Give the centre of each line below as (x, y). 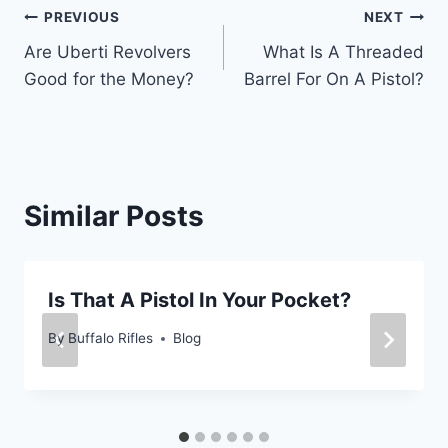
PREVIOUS (82, 17)
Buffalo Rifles (111, 338)
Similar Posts (114, 215)
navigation (94, 65)
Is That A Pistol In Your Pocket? (199, 299)
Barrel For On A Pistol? (334, 78)
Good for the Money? (109, 78)
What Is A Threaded (343, 51)
